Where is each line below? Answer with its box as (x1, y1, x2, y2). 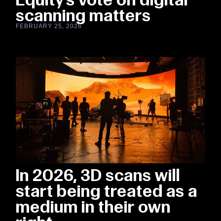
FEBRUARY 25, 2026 (16, 23, 82, 30)
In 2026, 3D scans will (16, 165, 180, 185)
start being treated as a (16, 181, 197, 201)
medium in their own (16, 197, 171, 217)
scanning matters (16, 5, 151, 26)
